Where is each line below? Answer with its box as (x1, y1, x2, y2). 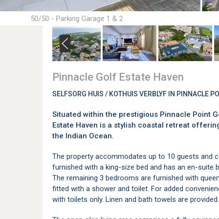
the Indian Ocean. (52, 131, 114, 140)
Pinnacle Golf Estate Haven (52, 71, 184, 83)
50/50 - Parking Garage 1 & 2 (30, 14, 123, 23)
